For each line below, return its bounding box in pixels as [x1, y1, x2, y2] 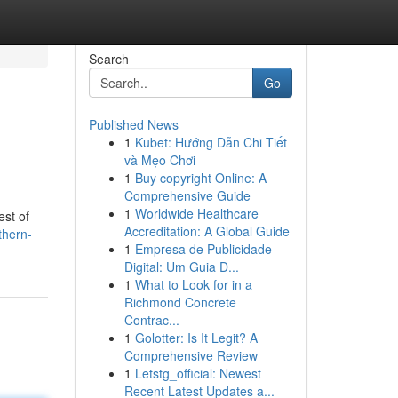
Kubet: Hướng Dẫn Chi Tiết [134, 133, 287, 151]
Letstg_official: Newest [134, 364, 261, 382]
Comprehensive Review [123, 346, 258, 364]
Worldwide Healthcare [134, 204, 259, 222]
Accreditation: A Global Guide [123, 222, 290, 240]
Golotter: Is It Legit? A [134, 329, 258, 346]
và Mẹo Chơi [123, 151, 195, 169]
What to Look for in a [134, 275, 252, 293]
